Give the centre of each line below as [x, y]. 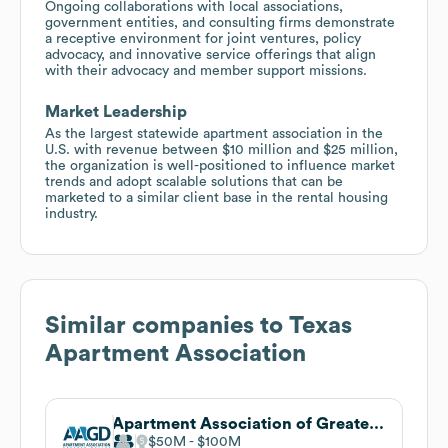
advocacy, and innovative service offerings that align [210, 54]
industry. [71, 213]
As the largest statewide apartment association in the [214, 133]
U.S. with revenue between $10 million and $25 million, [221, 149]
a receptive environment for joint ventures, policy [203, 38]
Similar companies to [167, 325]
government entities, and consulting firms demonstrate [220, 22]
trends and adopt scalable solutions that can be [194, 181]
